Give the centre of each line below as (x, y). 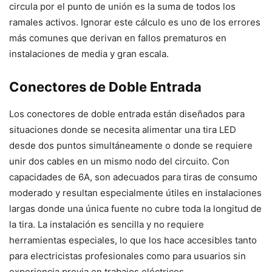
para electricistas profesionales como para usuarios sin (127, 256)
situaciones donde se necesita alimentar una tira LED (123, 130)
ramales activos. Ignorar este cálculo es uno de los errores (135, 22)
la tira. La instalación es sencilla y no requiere (107, 225)
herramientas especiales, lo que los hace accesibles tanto (133, 240)
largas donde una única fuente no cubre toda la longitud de (135, 209)
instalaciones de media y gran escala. (89, 54)
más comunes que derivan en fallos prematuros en (118, 38)
